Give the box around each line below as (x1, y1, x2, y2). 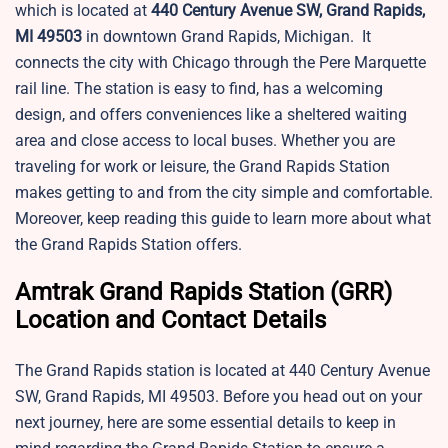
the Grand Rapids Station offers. (15, 235, 246, 255)
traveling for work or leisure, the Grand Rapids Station (15, 157, 390, 177)
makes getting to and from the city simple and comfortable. (15, 183, 433, 203)
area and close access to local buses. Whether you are (15, 131, 395, 151)
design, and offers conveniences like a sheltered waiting (15, 105, 407, 125)
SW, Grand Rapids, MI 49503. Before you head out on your (15, 387, 422, 407)
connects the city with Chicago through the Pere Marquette (15, 53, 426, 73)
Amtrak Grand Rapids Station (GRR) (15, 278, 392, 307)
